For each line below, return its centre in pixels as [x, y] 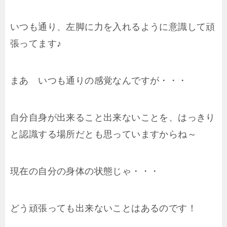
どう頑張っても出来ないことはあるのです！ [103, 209]
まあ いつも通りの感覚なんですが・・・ [99, 81]
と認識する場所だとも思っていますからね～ [103, 135]
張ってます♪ [36, 44]
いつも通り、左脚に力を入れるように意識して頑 [113, 27]
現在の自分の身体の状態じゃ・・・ [85, 172]
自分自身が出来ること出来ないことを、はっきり [113, 118]
